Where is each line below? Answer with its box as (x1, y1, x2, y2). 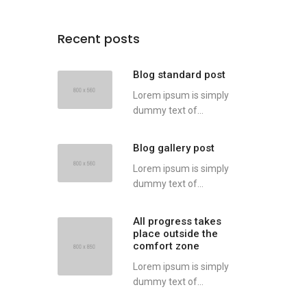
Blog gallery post (132, 142, 214, 154)
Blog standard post (132, 69, 225, 81)
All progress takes (132, 215, 221, 228)
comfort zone (132, 240, 199, 252)
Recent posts (57, 30, 140, 47)
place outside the (132, 228, 218, 240)
